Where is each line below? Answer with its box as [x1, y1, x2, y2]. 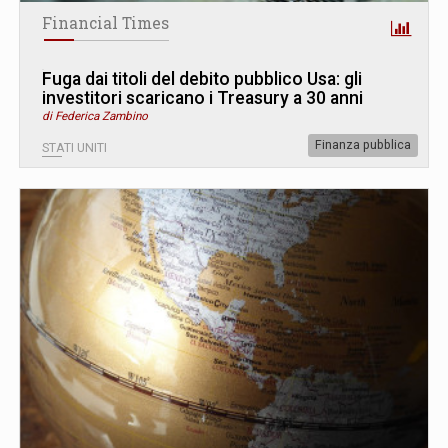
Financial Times [42, 12, 169, 33]
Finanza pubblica [315, 137, 411, 152]
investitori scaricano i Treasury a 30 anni [42, 87, 363, 108]
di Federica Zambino [42, 108, 148, 123]
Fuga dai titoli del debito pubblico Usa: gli [42, 68, 362, 89]
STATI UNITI [42, 140, 107, 155]
